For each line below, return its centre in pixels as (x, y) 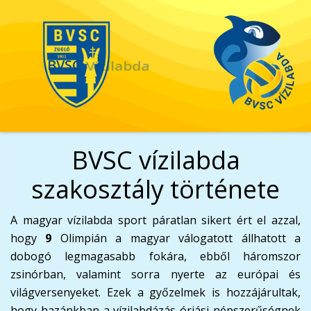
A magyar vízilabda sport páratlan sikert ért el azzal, (155, 220)
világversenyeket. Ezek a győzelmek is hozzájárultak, (155, 292)
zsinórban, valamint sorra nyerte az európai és (155, 274)
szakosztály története (155, 189)
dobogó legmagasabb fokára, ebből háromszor (155, 256)
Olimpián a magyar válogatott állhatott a (176, 238)
